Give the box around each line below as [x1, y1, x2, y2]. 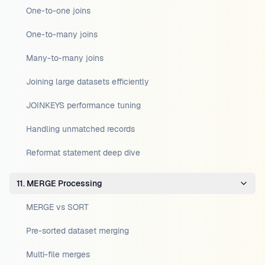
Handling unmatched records [26, 124, 135, 134]
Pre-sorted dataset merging [26, 225, 129, 236]
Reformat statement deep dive [26, 147, 140, 158]
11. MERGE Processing [17, 178, 102, 189]
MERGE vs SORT [26, 202, 89, 212]
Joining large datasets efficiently [26, 76, 149, 87]
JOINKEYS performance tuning [26, 100, 141, 111]
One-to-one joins [26, 5, 91, 16]
